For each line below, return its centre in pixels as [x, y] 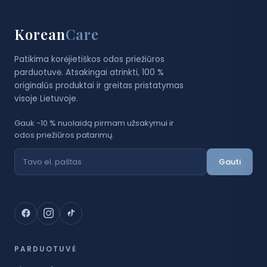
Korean [40, 34]
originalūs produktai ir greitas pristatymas [99, 85]
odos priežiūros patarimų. [64, 135]
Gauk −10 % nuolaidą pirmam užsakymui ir [94, 123]
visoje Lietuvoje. [46, 98]
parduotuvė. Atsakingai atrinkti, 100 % [89, 72]
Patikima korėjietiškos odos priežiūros [89, 59]
